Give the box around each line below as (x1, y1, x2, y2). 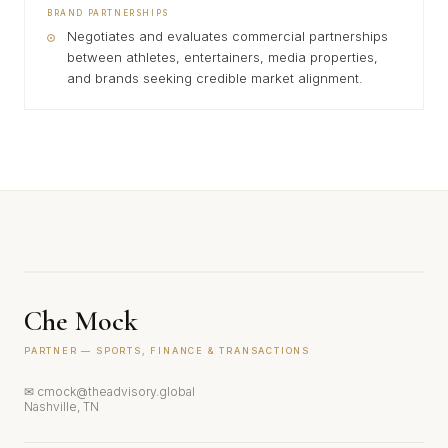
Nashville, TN (24, 399, 99, 414)
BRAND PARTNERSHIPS (47, 8, 169, 18)
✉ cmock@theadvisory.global (24, 384, 195, 399)
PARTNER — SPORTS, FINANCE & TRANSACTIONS (24, 345, 310, 356)
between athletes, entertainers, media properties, (67, 49, 378, 65)
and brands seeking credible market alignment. (67, 70, 363, 86)
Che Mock (24, 304, 138, 338)
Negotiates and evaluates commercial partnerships (67, 28, 388, 44)
